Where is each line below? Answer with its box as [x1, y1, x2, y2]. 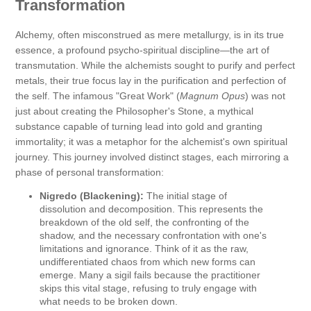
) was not [245, 90, 285, 101]
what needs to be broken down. [40, 295, 178, 307]
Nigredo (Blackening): [40, 190, 144, 201]
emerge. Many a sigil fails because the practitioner [40, 269, 260, 280]
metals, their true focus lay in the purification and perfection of [15, 74, 286, 86]
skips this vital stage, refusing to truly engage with [40, 282, 257, 294]
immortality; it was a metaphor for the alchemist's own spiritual [15, 135, 287, 147]
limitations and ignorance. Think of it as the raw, [40, 242, 249, 254]
